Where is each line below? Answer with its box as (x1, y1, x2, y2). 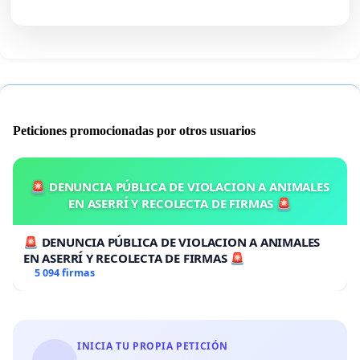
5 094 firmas (34, 266, 95, 280)
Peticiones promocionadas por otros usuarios (13, 124, 256, 138)
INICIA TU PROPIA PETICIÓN (77, 339, 228, 354)
